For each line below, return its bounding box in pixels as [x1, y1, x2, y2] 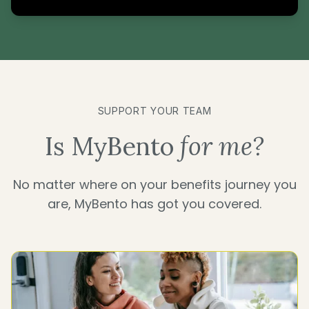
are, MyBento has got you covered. [48, 195, 261, 213]
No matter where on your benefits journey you [12, 176, 297, 194]
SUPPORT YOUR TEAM [97, 105, 212, 117]
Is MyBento [45, 130, 180, 163]
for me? [180, 130, 264, 163]
